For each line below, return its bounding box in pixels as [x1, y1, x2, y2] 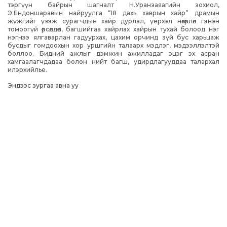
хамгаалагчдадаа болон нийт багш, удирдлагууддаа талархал [8, 58, 219, 66]
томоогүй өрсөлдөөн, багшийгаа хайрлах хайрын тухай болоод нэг [8, 25, 219, 33]
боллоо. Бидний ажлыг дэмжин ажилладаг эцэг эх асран [8, 50, 219, 58]
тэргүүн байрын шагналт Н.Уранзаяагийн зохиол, [8, 1, 219, 9]
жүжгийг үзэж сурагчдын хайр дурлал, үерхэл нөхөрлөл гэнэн [8, 17, 219, 25]
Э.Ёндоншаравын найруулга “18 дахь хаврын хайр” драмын [8, 9, 219, 17]
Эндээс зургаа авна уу [8, 82, 79, 90]
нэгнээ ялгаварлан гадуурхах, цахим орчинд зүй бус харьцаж [8, 33, 219, 42]
